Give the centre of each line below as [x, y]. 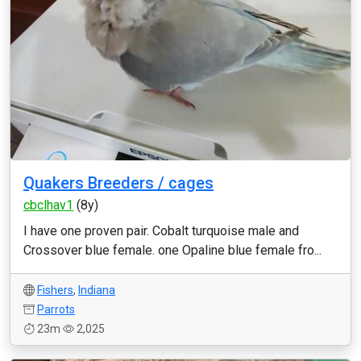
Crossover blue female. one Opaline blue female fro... [172, 250]
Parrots [56, 309]
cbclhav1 [48, 205]
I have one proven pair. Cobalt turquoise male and [161, 231]
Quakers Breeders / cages [118, 183]
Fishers [55, 290]
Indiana [97, 290]
